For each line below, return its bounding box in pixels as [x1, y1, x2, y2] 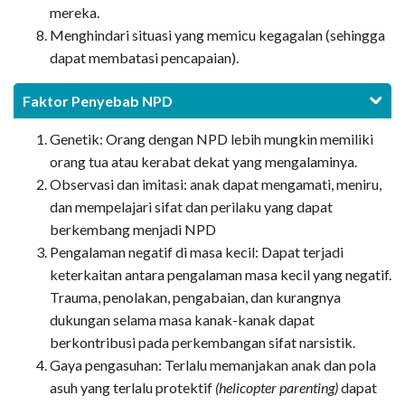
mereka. [50, 4, 99, 22]
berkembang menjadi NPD [50, 221, 216, 239]
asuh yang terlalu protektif [50, 379, 215, 397]
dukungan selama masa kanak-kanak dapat [50, 311, 315, 329]
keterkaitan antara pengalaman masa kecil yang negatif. [50, 266, 391, 284]
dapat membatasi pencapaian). [50, 49, 239, 67]
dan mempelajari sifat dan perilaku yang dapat [50, 198, 333, 216]
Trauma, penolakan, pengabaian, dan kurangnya [50, 288, 341, 306]
